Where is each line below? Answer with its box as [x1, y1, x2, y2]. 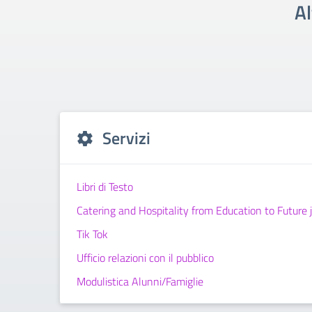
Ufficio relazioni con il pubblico [77, 249, 214, 266]
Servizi [102, 125, 150, 150]
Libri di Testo [77, 178, 133, 195]
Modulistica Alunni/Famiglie [77, 273, 203, 290]
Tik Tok [77, 226, 108, 242]
